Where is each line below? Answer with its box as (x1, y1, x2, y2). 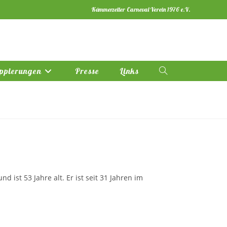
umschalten (159, 107, 197, 116)
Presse (74, 66, 99, 76)
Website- (159, 66, 188, 75)
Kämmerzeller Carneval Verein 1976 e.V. (92, 6, 191, 13)
